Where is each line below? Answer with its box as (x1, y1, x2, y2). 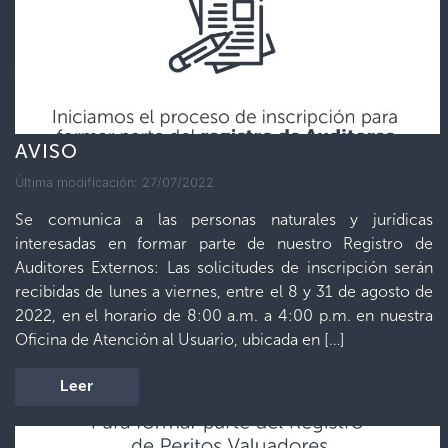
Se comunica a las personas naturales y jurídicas (15, 210, 433, 229)
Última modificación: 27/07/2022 (15, 175, 214, 190)
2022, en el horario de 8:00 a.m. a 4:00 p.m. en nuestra (15, 306, 433, 325)
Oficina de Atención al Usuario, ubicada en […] (15, 330, 345, 349)
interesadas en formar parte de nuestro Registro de (15, 234, 433, 253)
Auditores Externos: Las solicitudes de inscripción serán (15, 258, 433, 277)
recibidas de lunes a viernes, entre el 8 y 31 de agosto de (15, 282, 433, 301)
